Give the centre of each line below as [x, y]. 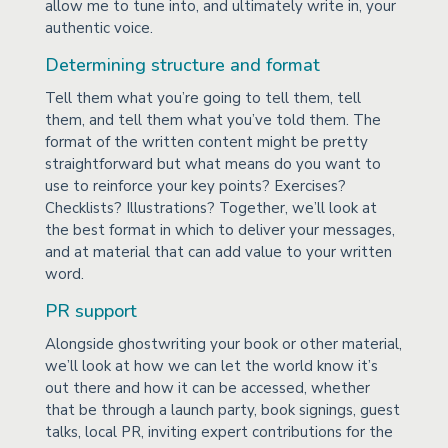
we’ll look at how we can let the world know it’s [211, 365]
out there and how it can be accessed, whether [207, 387]
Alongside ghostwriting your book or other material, [223, 343]
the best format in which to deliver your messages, [219, 229]
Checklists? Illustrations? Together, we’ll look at [210, 207]
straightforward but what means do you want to [212, 163]
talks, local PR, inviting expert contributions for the [218, 431]
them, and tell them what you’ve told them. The [212, 119]
